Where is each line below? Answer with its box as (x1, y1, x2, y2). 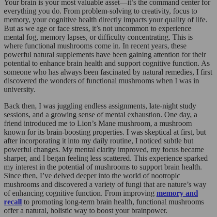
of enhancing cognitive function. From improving (4, 188, 156, 197)
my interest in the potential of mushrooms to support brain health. (4, 162, 202, 171)
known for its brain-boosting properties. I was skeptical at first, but (4, 127, 206, 136)
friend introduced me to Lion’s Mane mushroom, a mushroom (4, 119, 192, 127)
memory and (156, 188, 198, 197)
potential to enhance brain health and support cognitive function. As (4, 59, 210, 67)
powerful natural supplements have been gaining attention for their (4, 50, 206, 59)
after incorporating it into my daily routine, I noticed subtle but (4, 136, 193, 145)
